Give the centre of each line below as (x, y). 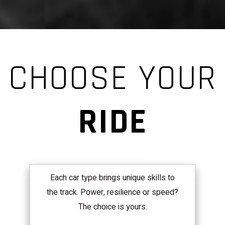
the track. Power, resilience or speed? (113, 192)
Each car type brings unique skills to (113, 178)
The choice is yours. (113, 207)
